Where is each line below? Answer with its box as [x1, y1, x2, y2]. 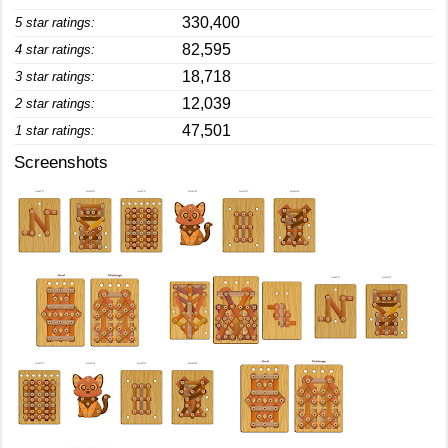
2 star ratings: [15, 96, 95, 111]
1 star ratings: [15, 123, 95, 138]
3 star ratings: [15, 69, 95, 84]
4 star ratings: [15, 42, 95, 57]
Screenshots [14, 153, 108, 172]
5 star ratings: [15, 15, 95, 30]
